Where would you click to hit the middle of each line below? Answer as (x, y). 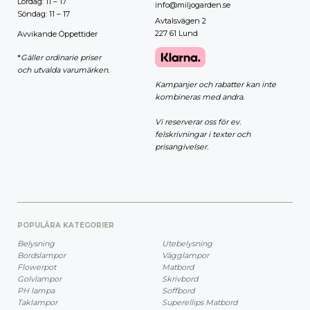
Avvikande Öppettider (57, 34)
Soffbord (178, 291)
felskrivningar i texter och (203, 135)
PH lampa (36, 291)
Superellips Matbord (200, 303)
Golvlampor (39, 279)
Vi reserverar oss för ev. (198, 122)
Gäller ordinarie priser (61, 57)
